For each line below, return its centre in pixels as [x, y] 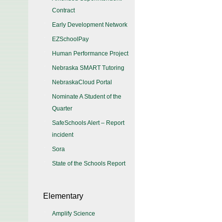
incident [63, 135]
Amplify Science [74, 214]
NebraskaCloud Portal [82, 82]
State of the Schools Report [89, 164]
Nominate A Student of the [87, 97]
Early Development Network [90, 25]
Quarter [62, 109]
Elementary [63, 196]
